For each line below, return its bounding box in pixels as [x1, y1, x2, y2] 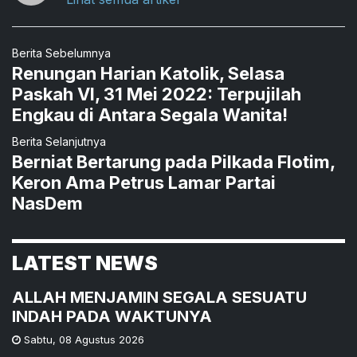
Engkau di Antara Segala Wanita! [12, 104, 288, 126]
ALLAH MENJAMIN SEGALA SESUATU [12, 288, 307, 308]
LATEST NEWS [12, 251, 158, 276]
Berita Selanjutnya [12, 135, 106, 149]
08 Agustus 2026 [59, 333, 144, 347]
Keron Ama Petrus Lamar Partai [12, 172, 276, 194]
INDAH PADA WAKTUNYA [12, 307, 212, 327]
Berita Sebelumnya [12, 46, 111, 61]
